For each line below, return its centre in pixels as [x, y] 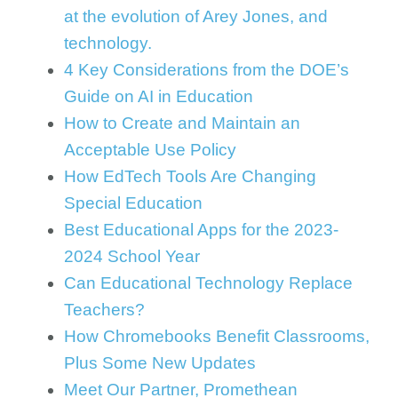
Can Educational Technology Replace [208, 283]
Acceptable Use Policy [150, 150]
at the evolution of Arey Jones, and [196, 16]
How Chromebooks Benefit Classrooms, [217, 336]
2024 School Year [132, 256]
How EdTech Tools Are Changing [190, 176]
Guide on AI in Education [159, 96]
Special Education [133, 203]
